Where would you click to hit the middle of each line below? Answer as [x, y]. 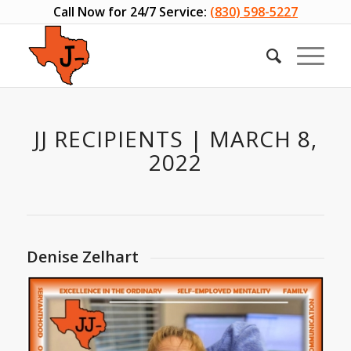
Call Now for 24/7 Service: [130, 12]
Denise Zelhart [82, 257]
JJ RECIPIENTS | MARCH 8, [175, 139]
